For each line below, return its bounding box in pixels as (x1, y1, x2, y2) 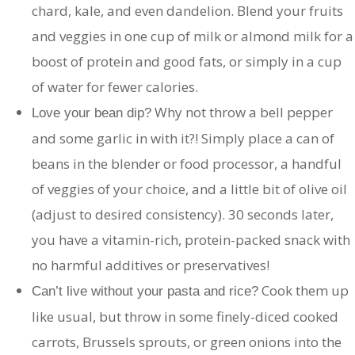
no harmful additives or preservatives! (32, 256, 269, 275)
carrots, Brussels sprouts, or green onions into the (32, 333, 342, 352)
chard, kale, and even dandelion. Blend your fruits (32, 2, 343, 21)
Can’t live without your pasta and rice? (32, 284, 258, 300)
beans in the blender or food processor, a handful (32, 155, 342, 174)
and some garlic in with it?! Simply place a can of (32, 129, 334, 148)
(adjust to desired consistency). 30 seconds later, (32, 205, 334, 224)
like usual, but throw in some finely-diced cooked (32, 307, 338, 326)
